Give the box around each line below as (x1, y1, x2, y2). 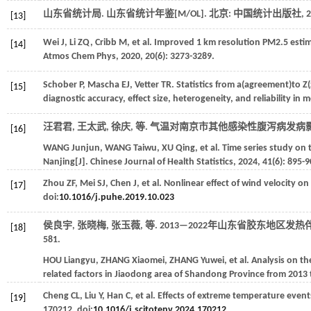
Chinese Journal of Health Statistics (90, 157, 233, 167)
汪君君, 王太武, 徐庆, (43, 122, 135, 133)
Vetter (135, 80, 159, 90)
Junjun (72, 143, 100, 153)
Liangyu (64, 255, 96, 266)
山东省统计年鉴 (106, 9, 174, 19)
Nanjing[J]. (43, 157, 90, 167)
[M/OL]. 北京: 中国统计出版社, (174, 9, 306, 19)
